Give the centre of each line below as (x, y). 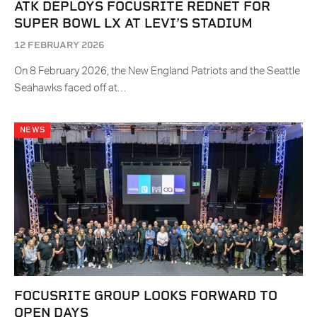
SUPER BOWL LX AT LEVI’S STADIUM (133, 23)
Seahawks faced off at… (70, 88)
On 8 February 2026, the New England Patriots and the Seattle (157, 71)
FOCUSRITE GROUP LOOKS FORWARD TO (146, 296)
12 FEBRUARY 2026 (59, 45)
